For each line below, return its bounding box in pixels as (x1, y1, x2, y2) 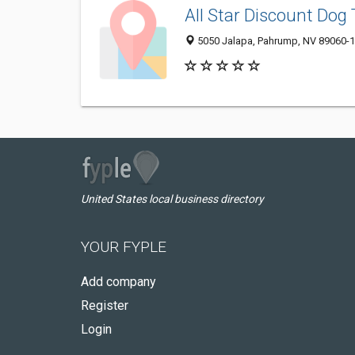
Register (81, 298, 128, 313)
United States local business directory (81, 193, 264, 205)
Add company (81, 274, 156, 289)
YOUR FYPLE (81, 238, 166, 256)
